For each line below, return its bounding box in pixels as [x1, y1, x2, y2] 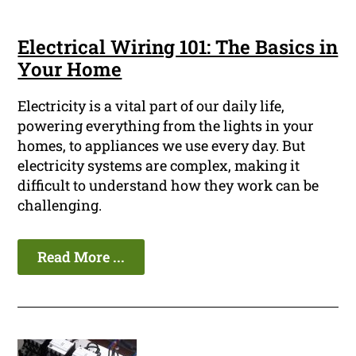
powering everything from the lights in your [17, 116, 315, 136]
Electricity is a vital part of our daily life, [17, 96, 285, 116]
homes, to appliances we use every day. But [17, 136, 306, 156]
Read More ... [37, 247, 126, 267]
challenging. [17, 195, 103, 215]
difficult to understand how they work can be [17, 176, 319, 195]
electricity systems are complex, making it [17, 156, 300, 176]
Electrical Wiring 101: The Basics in [17, 34, 339, 60]
